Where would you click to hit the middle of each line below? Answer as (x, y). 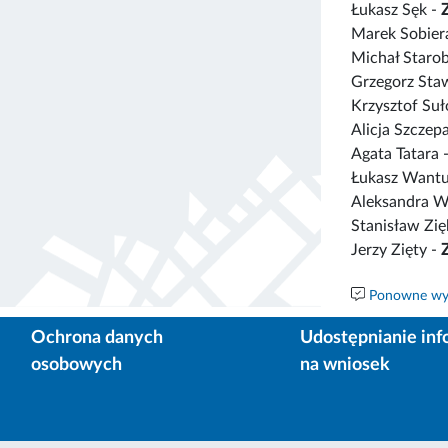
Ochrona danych (97, 337)
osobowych (76, 364)
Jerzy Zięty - (396, 249)
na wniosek (344, 364)
